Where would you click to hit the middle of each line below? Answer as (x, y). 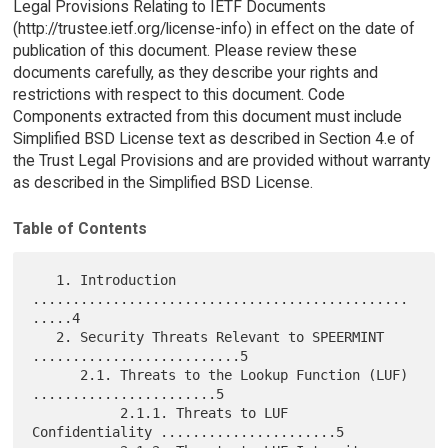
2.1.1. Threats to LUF (76, 413)
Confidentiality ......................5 (188, 432)
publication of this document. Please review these (184, 50)
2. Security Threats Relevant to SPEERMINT (44, 337)
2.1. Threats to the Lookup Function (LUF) (56, 375)
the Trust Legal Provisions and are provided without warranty (221, 160)
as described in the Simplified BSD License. (162, 182)
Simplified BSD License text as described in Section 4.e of (213, 138)
